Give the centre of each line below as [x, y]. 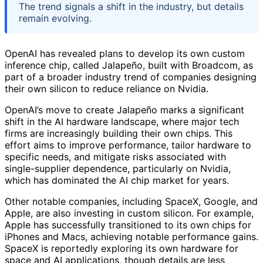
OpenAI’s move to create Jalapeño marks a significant [124, 109]
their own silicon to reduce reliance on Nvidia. [107, 88]
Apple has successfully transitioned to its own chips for [128, 225]
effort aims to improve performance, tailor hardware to [128, 145]
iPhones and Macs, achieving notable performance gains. [131, 236]
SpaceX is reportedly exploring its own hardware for [122, 248]
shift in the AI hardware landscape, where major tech [122, 121]
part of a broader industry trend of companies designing [131, 77]
